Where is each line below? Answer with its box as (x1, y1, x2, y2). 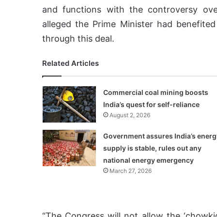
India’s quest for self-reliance (103, 100, 200, 109)
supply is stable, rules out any (103, 144, 201, 153)
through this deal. (42, 33, 114, 44)
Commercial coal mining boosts (103, 88, 208, 97)
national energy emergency (103, 156, 194, 165)
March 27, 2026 (109, 167, 152, 175)
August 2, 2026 (109, 111, 150, 119)
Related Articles (42, 59, 99, 68)
